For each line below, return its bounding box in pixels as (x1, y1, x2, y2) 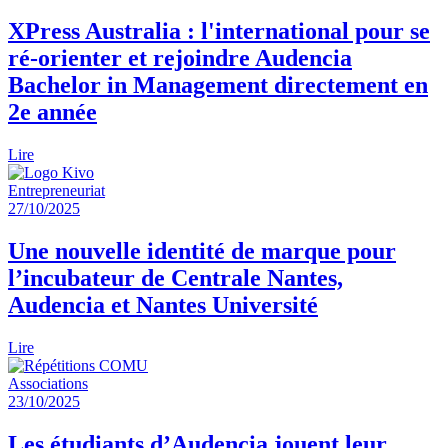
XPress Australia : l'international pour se (8, 18, 430, 45)
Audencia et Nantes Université (8, 291, 318, 318)
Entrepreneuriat (8, 181, 105, 199)
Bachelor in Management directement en (8, 72, 428, 99)
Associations (8, 374, 88, 392)
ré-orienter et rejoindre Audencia (8, 45, 352, 72)
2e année (8, 99, 97, 126)
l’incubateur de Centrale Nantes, (8, 264, 343, 291)
